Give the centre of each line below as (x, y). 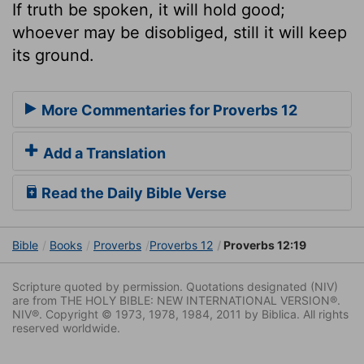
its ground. (53, 55)
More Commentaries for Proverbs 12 (168, 110)
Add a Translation (103, 154)
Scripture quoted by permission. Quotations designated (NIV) (175, 287)
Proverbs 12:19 (264, 245)
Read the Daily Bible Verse (132, 193)
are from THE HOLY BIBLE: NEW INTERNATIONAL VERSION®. (176, 301)
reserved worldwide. (66, 328)
